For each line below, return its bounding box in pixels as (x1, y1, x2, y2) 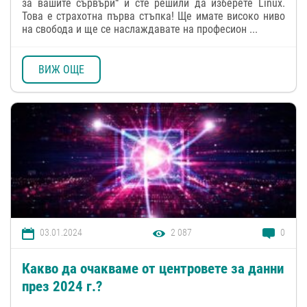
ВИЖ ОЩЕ (38, 62, 84, 76)
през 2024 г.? (22, 278, 106, 295)
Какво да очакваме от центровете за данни (22, 260, 284, 277)
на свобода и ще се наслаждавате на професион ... (22, 23, 258, 36)
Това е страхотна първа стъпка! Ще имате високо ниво (22, 10, 285, 23)
